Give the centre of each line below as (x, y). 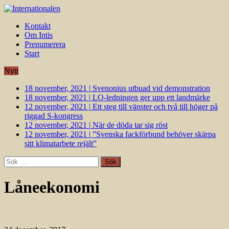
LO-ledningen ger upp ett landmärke (151, 97)
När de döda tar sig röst (130, 125)
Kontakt (38, 26)
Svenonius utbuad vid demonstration (151, 88)
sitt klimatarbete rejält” (61, 143)
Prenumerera (45, 44)
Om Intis (39, 35)
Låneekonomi (52, 187)
